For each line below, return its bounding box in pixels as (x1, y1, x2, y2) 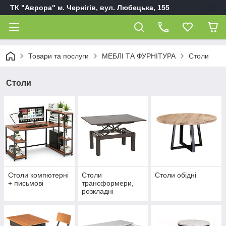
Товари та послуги (28, 52, 89, 60)
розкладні (81, 187, 114, 196)
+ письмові (8, 179, 43, 188)
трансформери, (81, 179, 134, 188)
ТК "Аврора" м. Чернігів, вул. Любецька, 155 (10, 4, 169, 12)
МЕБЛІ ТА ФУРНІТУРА (102, 52, 176, 60)
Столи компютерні (8, 171, 69, 180)
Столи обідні (155, 171, 197, 180)
